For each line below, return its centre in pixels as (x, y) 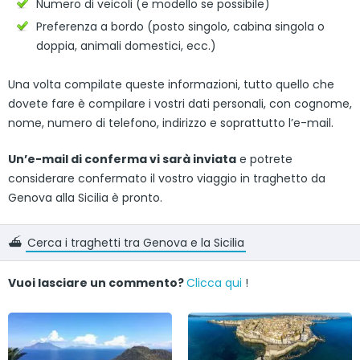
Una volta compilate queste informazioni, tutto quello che (171, 85)
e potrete (264, 160)
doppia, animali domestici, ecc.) (126, 46)
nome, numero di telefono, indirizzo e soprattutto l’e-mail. (171, 123)
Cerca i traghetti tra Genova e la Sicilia (136, 243)
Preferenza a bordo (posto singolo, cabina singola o (180, 27)
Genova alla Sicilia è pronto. (85, 198)
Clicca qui (214, 283)
